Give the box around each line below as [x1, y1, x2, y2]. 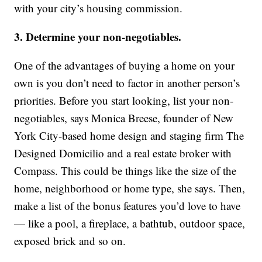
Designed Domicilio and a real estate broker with [14, 146, 232, 161]
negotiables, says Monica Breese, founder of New [14, 111, 234, 126]
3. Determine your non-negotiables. [14, 29, 182, 45]
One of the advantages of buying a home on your [14, 58, 235, 73]
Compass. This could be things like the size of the [14, 163, 237, 178]
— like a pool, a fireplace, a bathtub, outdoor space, [14, 216, 246, 231]
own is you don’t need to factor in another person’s [14, 75, 240, 91]
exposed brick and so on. [14, 233, 126, 249]
